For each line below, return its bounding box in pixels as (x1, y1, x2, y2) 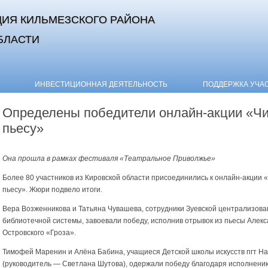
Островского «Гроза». (2, 229, 76, 237)
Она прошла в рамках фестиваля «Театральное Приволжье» (2, 154, 215, 163)
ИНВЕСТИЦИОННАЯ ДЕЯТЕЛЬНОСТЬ (35, 80, 168, 89)
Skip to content (134, 76, 182, 84)
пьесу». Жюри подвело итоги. (2, 185, 102, 194)
